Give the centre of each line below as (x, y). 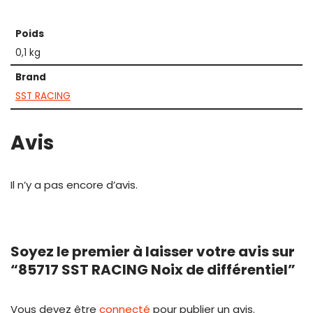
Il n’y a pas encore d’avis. (74, 185)
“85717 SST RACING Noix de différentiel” (153, 270)
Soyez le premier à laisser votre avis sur (153, 252)
